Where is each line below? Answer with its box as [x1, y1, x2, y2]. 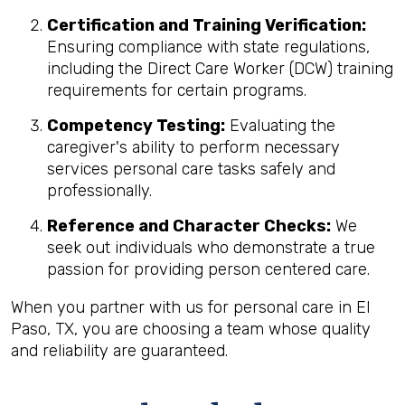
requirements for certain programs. [47, 80, 306, 100]
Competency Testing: [47, 116, 225, 136]
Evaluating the [225, 116, 335, 136]
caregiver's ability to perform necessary [47, 137, 340, 157]
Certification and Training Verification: [47, 15, 366, 35]
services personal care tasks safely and [47, 159, 335, 179]
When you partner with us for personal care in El [11, 297, 370, 317]
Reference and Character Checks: [47, 216, 331, 236]
